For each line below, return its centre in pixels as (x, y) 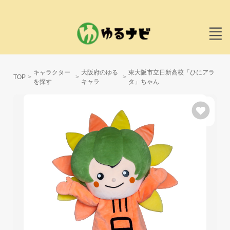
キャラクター (52, 72)
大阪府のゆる (99, 72)
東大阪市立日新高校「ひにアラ (172, 72)
